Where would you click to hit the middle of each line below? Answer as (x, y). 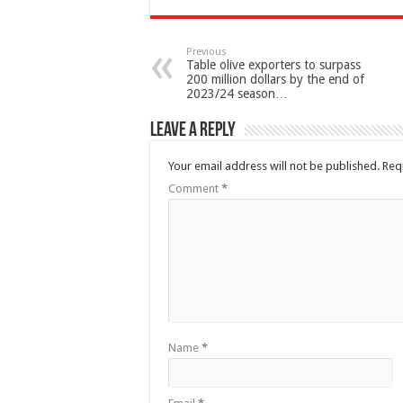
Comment (195, 189)
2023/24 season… (237, 94)
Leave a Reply (193, 131)
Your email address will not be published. (274, 166)
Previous (206, 52)
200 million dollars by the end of (275, 80)
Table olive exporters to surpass (273, 65)
